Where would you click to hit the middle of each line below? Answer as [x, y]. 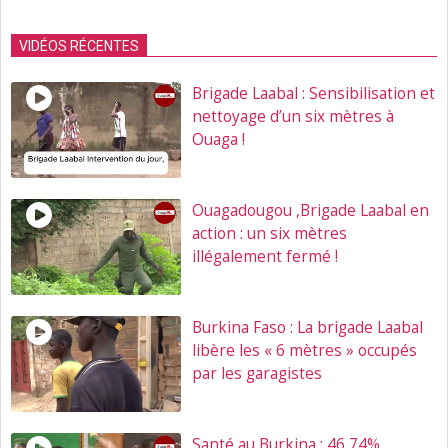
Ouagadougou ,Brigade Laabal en [310, 211]
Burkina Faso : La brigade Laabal [307, 327]
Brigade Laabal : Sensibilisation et [313, 94]
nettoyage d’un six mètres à [292, 117]
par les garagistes [256, 373]
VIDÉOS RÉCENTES [79, 46]
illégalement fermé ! [264, 257]
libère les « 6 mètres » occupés [304, 350]
